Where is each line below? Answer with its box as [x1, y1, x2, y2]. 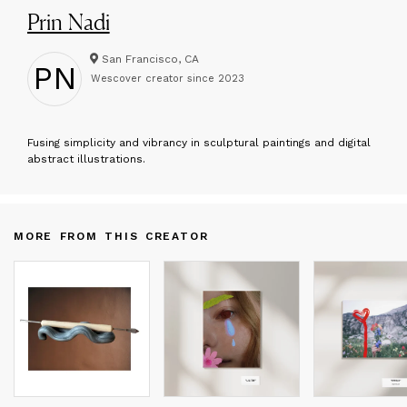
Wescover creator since [90, 73, 218, 85]
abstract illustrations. [27, 152, 145, 165]
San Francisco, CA [101, 52, 199, 65]
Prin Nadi [27, 7, 110, 35]
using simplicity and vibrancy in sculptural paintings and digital [33, 135, 371, 149]
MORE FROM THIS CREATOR [14, 229, 209, 243]
